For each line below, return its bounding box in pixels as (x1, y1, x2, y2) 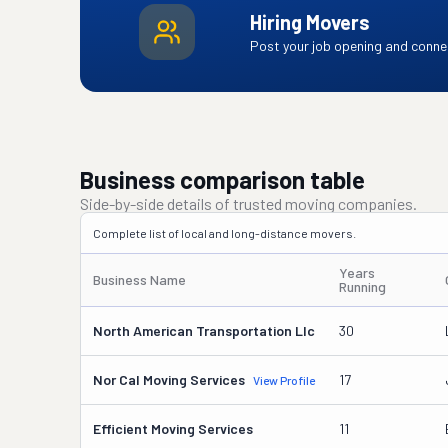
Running (339, 278, 386, 295)
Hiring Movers (249, 10, 370, 34)
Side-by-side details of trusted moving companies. (80, 194, 417, 213)
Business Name (93, 271, 186, 288)
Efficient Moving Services (93, 420, 253, 437)
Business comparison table (80, 165, 365, 194)
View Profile (253, 373, 315, 387)
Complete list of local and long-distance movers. (93, 226, 356, 240)
